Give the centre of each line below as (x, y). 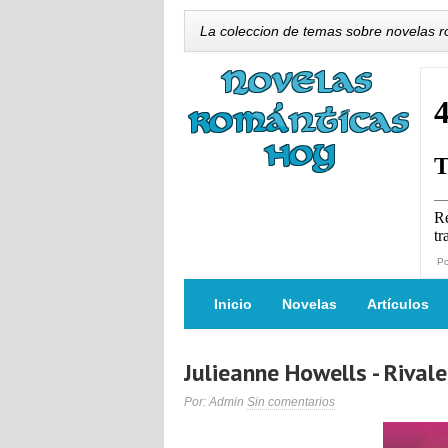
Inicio (233, 304)
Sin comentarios (291, 402)
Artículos (398, 304)
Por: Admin (215, 402)
